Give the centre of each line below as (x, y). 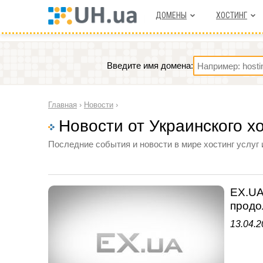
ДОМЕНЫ (171, 15)
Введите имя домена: (150, 65)
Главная (63, 105)
